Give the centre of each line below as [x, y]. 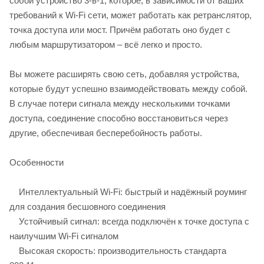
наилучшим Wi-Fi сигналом [64, 236]
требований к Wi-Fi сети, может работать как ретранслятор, [131, 15]
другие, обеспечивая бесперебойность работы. [106, 133]
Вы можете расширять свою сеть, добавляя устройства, [124, 74]
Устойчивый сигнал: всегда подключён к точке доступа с [129, 221]
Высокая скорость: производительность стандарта [118, 250]
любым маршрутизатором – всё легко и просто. [106, 44]
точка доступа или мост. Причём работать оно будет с [120, 29]
